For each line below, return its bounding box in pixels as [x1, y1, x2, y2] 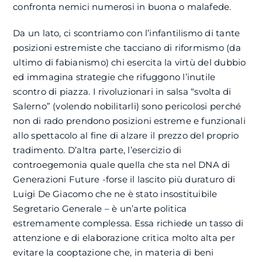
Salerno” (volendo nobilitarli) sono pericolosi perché [13, 101, 242, 112]
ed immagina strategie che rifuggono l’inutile [13, 71, 216, 83]
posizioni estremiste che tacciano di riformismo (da [13, 42, 241, 54]
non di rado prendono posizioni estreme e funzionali [13, 115, 246, 127]
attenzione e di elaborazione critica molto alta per [13, 232, 235, 244]
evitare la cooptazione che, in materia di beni [13, 247, 214, 258]
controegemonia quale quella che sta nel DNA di [13, 159, 230, 171]
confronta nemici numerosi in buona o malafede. [13, 1, 234, 13]
